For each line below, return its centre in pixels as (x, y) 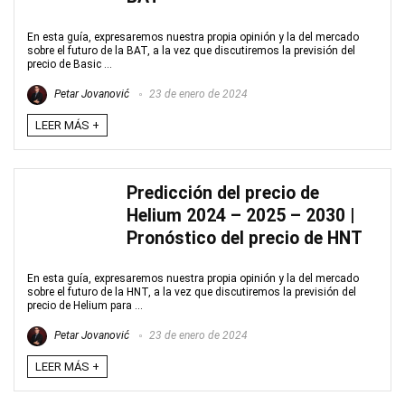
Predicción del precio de (223, 193)
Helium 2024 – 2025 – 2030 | (240, 216)
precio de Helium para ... (85, 306)
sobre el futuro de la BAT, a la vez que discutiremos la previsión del (191, 51)
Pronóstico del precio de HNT (245, 238)
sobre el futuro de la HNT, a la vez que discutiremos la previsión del (192, 292)
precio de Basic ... (70, 64)
